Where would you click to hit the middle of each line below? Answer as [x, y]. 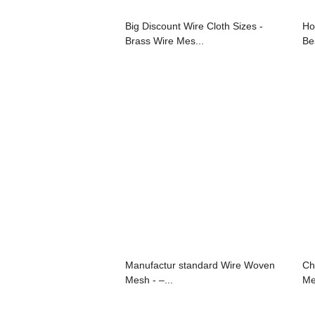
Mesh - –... [149, 279]
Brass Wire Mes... [165, 40]
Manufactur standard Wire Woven [200, 265]
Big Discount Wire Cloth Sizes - [194, 26]
